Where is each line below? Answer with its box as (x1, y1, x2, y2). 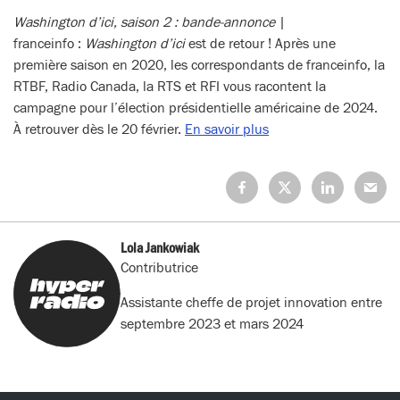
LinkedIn (311, 215, 363, 232)
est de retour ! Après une (185, 35, 336, 52)
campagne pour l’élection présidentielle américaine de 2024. (13, 99, 378, 116)
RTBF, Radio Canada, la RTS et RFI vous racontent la (13, 78, 326, 95)
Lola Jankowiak (121, 239, 199, 256)
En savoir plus (185, 121, 269, 137)
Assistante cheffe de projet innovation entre (121, 294, 382, 311)
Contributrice (121, 259, 198, 276)
